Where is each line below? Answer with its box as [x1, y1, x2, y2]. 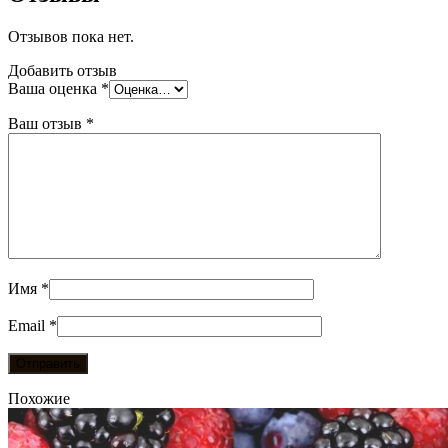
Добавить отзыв [8, 62, 117, 80]
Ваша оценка [8, 80, 101, 98]
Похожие [8, 390, 70, 408]
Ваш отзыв [8, 115, 86, 133]
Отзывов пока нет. [8, 28, 134, 46]
